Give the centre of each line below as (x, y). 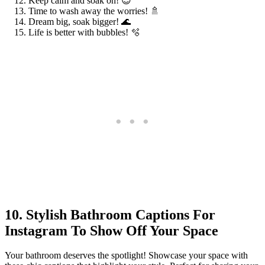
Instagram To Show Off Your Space (112, 230)
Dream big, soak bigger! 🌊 (80, 21)
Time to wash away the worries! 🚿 (94, 11)
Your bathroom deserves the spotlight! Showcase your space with (126, 256)
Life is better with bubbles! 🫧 (84, 32)
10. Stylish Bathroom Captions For (110, 214)
